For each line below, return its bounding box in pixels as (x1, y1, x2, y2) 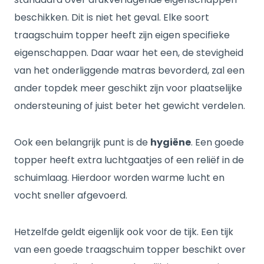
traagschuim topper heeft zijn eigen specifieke (14, 28, 230, 42)
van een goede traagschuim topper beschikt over (14, 243, 246, 256)
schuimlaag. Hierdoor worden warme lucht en (14, 171, 225, 184)
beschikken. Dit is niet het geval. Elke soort (14, 11, 209, 24)
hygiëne (150, 136, 191, 149)
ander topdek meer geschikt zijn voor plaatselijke (14, 81, 242, 95)
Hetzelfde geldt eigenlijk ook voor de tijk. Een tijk (14, 225, 233, 239)
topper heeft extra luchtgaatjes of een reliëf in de (14, 153, 244, 167)
